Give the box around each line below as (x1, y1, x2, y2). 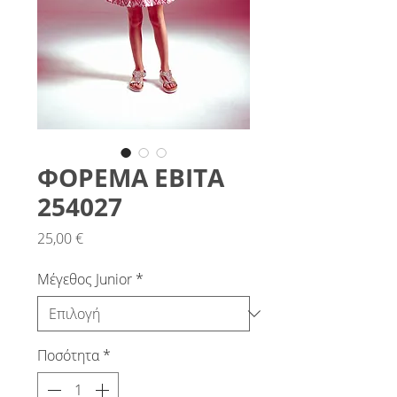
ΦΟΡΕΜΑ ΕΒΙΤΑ (37, 160, 224, 194)
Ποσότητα (37, 346, 99, 365)
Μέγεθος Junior (37, 269, 132, 289)
